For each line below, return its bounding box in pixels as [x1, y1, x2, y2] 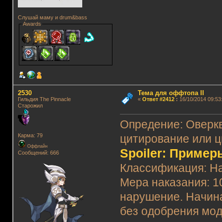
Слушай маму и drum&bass [17, 14, 87, 20]
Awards [22, 20, 41, 27]
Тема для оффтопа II [137, 89, 204, 97]
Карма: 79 [17, 132, 43, 138]
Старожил [17, 102, 43, 109]
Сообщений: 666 [17, 149, 59, 156]
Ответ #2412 [142, 96, 174, 102]
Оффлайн [25, 143, 48, 149]
